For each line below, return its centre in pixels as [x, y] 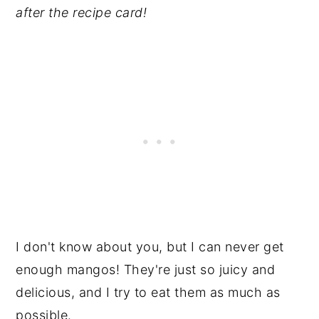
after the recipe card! [82, 12]
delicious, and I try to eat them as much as [148, 292]
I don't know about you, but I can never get [150, 246]
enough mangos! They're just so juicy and [146, 269]
